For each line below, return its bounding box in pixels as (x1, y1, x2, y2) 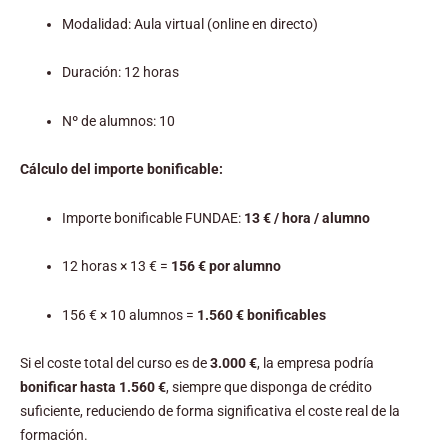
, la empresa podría (257, 355, 374, 371)
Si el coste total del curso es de (20, 355, 210, 371)
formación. (20, 427, 88, 443)
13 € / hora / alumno (244, 209, 370, 226)
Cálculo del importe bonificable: (20, 161, 223, 177)
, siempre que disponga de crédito (166, 379, 372, 395)
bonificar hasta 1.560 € (20, 379, 166, 395)
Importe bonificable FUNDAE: (62, 209, 244, 226)
